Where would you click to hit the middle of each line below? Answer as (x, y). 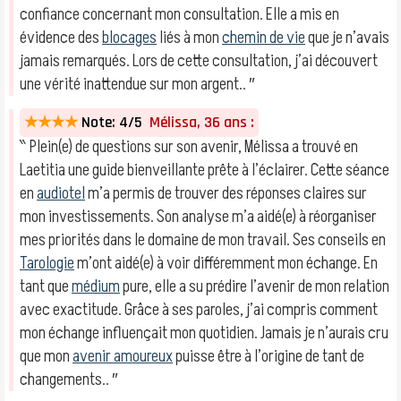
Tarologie (47, 263)
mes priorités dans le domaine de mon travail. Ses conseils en (203, 240)
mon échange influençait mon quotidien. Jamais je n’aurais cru (204, 333)
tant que (46, 286)
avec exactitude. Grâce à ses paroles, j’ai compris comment (199, 310)
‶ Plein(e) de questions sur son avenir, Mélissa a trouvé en (189, 147)
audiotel (61, 193)
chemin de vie (264, 38)
